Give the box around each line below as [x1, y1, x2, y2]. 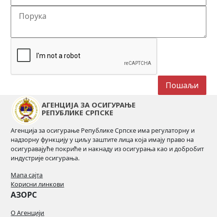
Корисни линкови [11, 180, 64, 188]
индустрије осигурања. [11, 154, 80, 162]
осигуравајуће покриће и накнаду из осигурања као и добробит [11, 144, 204, 153]
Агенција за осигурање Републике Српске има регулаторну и [11, 126, 195, 135]
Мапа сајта [11, 170, 43, 179]
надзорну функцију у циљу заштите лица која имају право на [11, 135, 194, 144]
